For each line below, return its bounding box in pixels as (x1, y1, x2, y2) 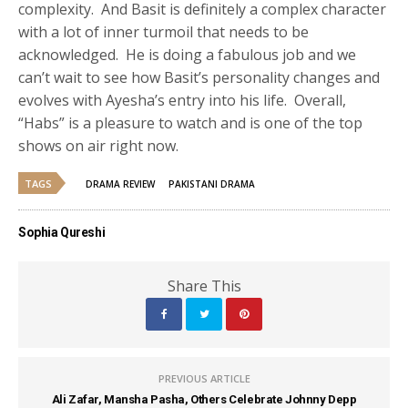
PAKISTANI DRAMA (168, 178, 255, 191)
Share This (167, 276, 241, 297)
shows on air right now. (18, 136, 179, 157)
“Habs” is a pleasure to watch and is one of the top (18, 113, 363, 134)
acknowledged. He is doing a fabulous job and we (18, 45, 357, 66)
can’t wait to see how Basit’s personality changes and (18, 67, 381, 88)
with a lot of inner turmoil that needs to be (18, 22, 310, 43)
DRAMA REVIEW (86, 178, 155, 191)
